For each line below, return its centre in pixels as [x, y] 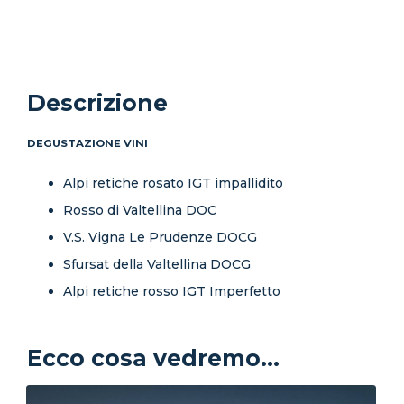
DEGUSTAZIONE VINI [87, 144]
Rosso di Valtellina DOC [140, 211]
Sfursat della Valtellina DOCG [157, 265]
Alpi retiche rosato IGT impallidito [173, 184]
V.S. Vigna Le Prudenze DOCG [160, 238]
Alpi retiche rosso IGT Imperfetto [172, 292]
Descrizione [97, 103]
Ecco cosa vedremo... [153, 358]
